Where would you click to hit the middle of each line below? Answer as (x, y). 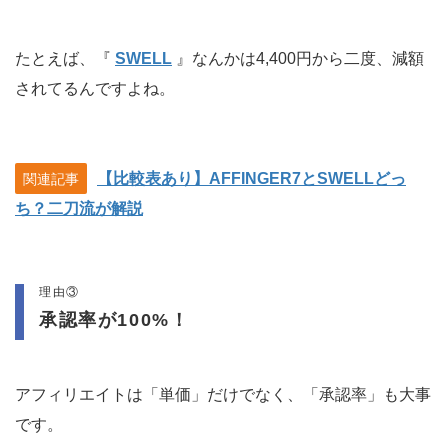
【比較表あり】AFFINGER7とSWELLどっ (251, 179)
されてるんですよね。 (95, 89)
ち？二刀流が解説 (79, 209)
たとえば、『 (65, 59)
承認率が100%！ (114, 320)
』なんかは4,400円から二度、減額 (300, 59)
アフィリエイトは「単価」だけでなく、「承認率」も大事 (223, 395)
